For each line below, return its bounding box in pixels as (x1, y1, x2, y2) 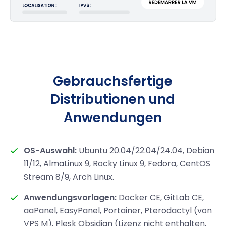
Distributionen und (50, 90, 176, 108)
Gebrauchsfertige (53, 72, 173, 90)
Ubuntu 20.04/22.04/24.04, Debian (77, 144, 215, 156)
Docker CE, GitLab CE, (117, 191, 204, 203)
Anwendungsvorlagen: (24, 191, 117, 203)
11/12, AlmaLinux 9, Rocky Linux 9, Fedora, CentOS (24, 157, 211, 169)
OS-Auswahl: (24, 144, 77, 156)
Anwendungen (64, 108, 162, 127)
